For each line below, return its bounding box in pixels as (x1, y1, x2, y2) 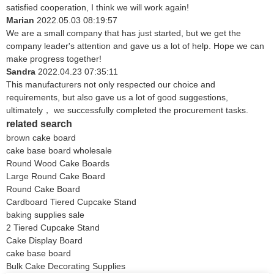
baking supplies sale (6, 210, 84, 220)
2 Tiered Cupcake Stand (6, 223, 100, 233)
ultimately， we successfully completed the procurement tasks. (6, 105, 248, 116)
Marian (6, 15, 34, 26)
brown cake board (6, 133, 76, 143)
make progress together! (6, 54, 102, 64)
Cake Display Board (6, 235, 83, 246)
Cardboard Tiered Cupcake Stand (6, 197, 136, 207)
